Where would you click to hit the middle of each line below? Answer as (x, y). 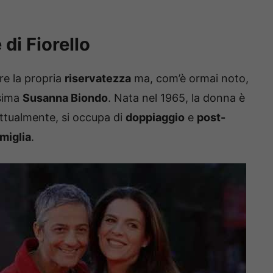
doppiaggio (155, 117)
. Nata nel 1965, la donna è (176, 97)
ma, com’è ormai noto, (190, 78)
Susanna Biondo (65, 97)
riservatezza (98, 78)
